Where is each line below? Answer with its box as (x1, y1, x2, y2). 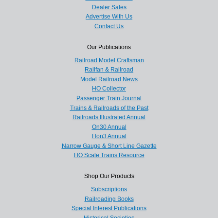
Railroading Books (84, 195, 134, 202)
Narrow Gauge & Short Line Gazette (61, 142, 157, 149)
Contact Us (94, 22, 124, 30)
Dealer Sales (91, 3, 127, 11)
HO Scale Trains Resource (73, 152, 145, 159)
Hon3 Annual (91, 133, 127, 140)
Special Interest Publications (72, 205, 146, 212)
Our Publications (87, 43, 131, 51)
